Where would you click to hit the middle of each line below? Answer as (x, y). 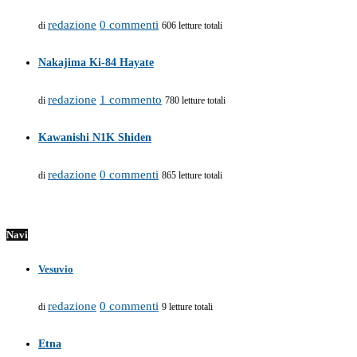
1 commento (131, 99)
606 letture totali (192, 25)
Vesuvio (56, 269)
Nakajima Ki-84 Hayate (96, 62)
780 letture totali (195, 100)
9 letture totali (187, 306)
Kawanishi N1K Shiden (95, 137)
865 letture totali (192, 175)
